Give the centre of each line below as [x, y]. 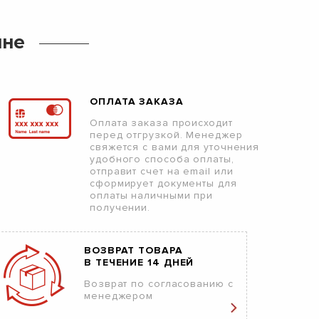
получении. [120, 208]
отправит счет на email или [162, 171]
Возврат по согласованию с [159, 284]
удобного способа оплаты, [162, 159]
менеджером [119, 296]
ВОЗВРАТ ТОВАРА [134, 250]
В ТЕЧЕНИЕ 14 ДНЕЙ [139, 262]
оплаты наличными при [152, 195]
